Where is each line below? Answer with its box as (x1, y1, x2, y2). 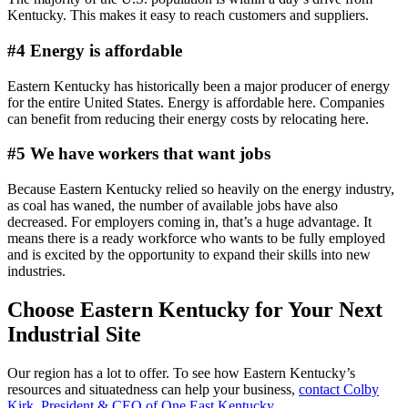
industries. (7, 263, 69, 280)
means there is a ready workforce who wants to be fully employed (7, 230, 385, 247)
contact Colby (299, 381, 379, 397)
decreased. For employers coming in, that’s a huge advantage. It (7, 214, 372, 230)
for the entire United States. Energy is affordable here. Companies (7, 94, 384, 110)
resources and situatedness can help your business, (7, 381, 299, 397)
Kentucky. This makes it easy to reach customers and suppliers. (7, 7, 372, 24)
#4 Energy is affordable (7, 41, 182, 60)
